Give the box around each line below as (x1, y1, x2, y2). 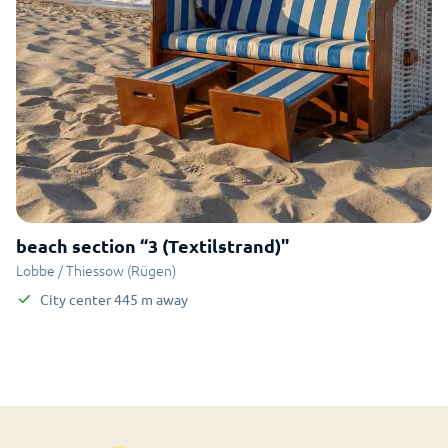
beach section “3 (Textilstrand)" (16, 234, 289, 257)
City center (40, 290, 111, 308)
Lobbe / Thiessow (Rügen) (16, 260, 176, 280)
